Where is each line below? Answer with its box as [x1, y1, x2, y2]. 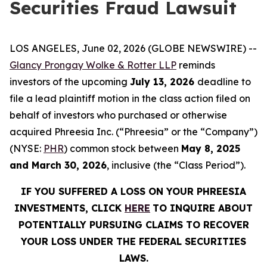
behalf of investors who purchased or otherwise [10, 109, 227, 121]
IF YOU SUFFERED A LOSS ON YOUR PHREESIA [21, 185, 246, 197]
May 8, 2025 [181, 142, 240, 154]
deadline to [197, 76, 251, 88]
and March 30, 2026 [10, 159, 107, 171]
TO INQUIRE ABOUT [153, 202, 253, 214]
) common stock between [64, 142, 181, 154]
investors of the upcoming [10, 76, 130, 88]
